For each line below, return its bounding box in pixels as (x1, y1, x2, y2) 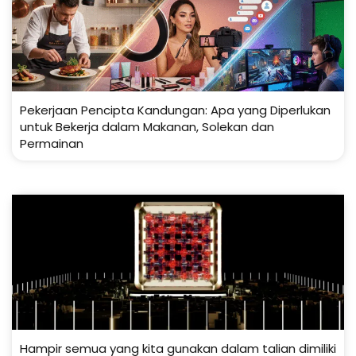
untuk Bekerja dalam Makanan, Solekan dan (20, 118, 274, 136)
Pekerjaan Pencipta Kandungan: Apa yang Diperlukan (20, 102, 331, 119)
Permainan (20, 135, 83, 153)
